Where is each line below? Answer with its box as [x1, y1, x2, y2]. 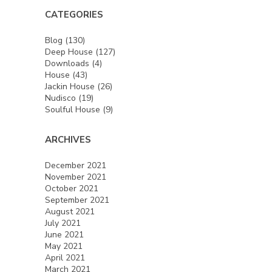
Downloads [45, 57, 89, 69]
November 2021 [45, 171, 106, 183]
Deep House [45, 46, 93, 58]
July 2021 [45, 217, 81, 229]
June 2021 [45, 228, 84, 240]
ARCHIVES [45, 133, 91, 146]
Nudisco [45, 92, 76, 104]
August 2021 [45, 205, 95, 217]
